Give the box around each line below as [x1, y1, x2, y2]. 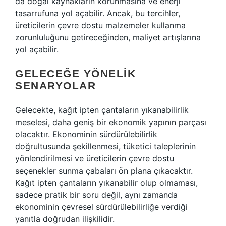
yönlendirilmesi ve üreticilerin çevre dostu [15, 153, 174, 163]
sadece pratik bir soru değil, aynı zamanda [15, 190, 178, 200]
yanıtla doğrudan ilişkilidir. [15, 214, 115, 224]
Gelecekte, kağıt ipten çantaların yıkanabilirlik [15, 105, 189, 115]
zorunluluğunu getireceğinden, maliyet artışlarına [15, 32, 201, 42]
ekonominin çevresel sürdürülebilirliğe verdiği [15, 202, 188, 212]
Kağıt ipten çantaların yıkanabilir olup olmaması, [15, 178, 198, 188]
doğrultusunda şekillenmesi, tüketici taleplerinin [15, 141, 196, 151]
